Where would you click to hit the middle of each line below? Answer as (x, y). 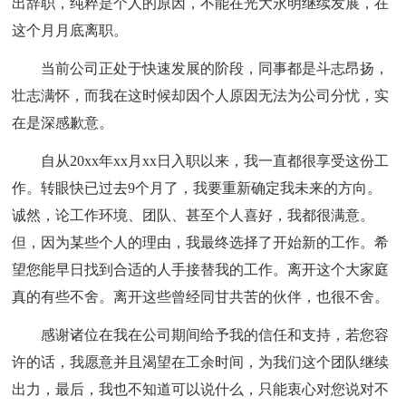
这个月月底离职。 (70, 30)
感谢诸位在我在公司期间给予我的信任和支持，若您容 (215, 334)
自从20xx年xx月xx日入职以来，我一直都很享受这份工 (215, 160)
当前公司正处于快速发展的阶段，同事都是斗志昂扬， (215, 68)
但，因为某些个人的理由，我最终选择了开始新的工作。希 (201, 242)
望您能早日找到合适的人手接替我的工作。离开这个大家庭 (201, 269)
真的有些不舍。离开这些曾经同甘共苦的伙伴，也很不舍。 (201, 296)
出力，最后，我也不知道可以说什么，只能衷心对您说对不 (201, 389)
